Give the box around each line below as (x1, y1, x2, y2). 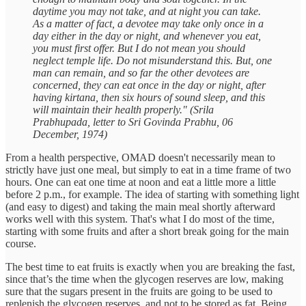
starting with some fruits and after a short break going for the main (5, 225, 289, 238)
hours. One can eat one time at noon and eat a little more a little (5, 176, 276, 189)
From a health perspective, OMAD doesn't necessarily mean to (5, 152, 275, 164)
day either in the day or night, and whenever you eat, (33, 30, 261, 42)
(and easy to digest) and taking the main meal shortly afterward (5, 201, 275, 213)
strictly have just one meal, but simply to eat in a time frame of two (5, 164, 291, 176)
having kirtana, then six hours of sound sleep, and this (33, 92, 265, 104)
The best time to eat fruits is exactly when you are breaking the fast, (5, 261, 295, 273)
